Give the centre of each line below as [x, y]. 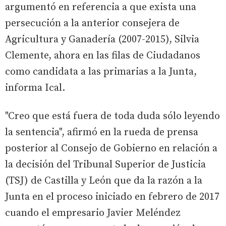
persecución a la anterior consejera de [92, 23]
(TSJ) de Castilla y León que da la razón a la [104, 181]
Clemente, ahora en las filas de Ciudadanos [103, 55]
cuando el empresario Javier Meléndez [93, 213]
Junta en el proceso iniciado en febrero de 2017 [112, 197]
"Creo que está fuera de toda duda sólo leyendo [112, 116]
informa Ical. [35, 88]
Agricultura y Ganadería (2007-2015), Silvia [102, 39]
